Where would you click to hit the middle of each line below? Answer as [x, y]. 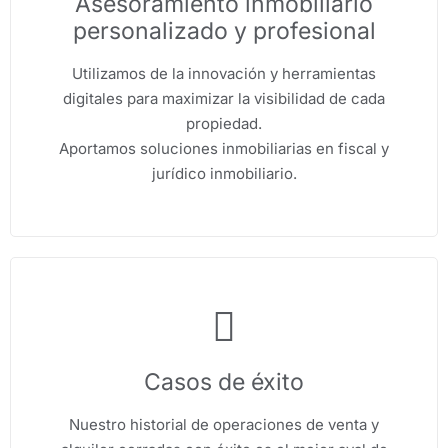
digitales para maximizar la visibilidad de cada [224, 98]
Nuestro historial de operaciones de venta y [224, 424]
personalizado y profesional [224, 31]
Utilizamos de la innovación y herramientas [224, 73]
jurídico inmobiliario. [224, 173]
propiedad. [224, 123]
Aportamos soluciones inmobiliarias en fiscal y [224, 148]
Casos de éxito [224, 382]
